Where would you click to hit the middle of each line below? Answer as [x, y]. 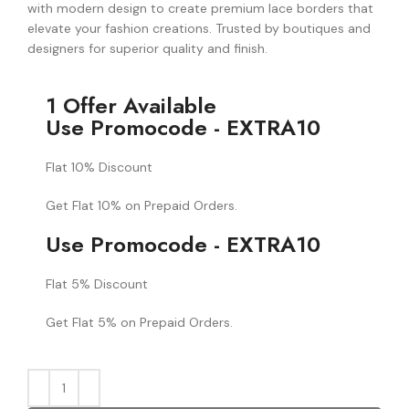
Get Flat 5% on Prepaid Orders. [139, 322]
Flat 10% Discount [99, 167]
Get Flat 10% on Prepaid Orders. [142, 205]
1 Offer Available [131, 105]
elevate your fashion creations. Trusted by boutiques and [199, 28]
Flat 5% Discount [97, 283]
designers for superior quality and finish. [147, 48]
